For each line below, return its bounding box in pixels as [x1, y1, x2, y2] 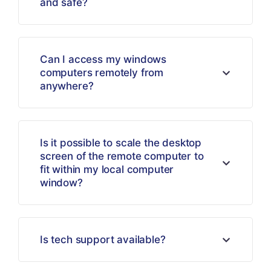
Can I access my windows [40, 53, 167, 66]
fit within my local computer [40, 163, 174, 176]
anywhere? [40, 80, 94, 93]
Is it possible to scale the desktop [40, 137, 202, 149]
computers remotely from [40, 67, 164, 79]
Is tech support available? [40, 233, 166, 246]
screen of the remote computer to [40, 150, 204, 163]
